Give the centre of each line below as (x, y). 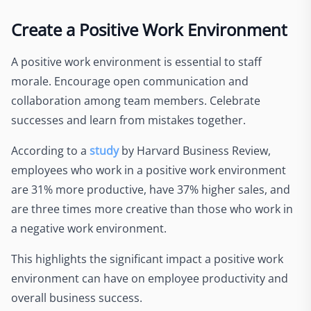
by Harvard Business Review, (195, 150)
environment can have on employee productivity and (150, 278)
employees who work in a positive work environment (149, 170)
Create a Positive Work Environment (149, 29)
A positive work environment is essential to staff (136, 61)
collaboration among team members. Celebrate (136, 100)
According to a (50, 150)
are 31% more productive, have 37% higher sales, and (151, 189)
